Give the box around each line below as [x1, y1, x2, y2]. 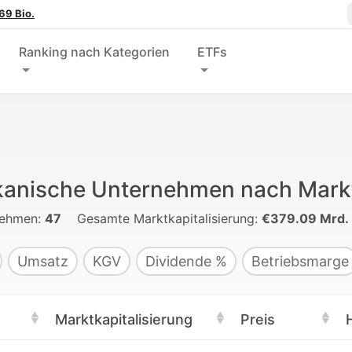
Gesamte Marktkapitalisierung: [73, 211, 262, 226]
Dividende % [145, 253, 227, 269]
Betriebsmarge [251, 253, 349, 269]
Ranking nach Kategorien [19, 44, 170, 60]
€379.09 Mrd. [262, 211, 349, 226]
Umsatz [17, 253, 68, 269]
